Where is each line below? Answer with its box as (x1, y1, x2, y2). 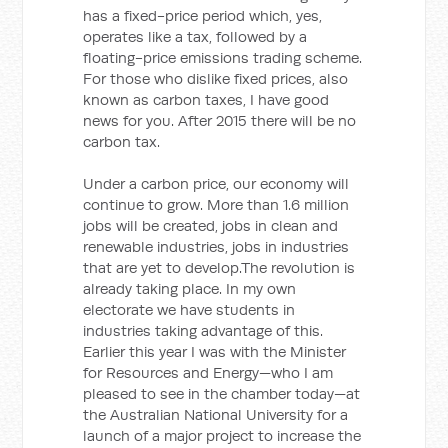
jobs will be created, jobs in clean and (83, 216, 339, 235)
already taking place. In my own (83, 279, 297, 298)
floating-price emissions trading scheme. (83, 48, 363, 67)
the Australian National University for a (83, 405, 349, 424)
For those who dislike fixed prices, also (83, 69, 349, 88)
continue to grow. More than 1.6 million (83, 195, 350, 214)
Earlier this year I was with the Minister (83, 342, 347, 361)
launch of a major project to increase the (83, 426, 362, 445)
